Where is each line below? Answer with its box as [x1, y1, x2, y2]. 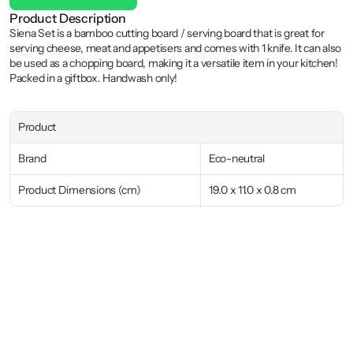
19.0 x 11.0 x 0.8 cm [209, 183, 296, 197]
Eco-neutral [209, 151, 265, 165]
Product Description [9, 10, 126, 26]
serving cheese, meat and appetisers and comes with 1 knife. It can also [9, 41, 342, 55]
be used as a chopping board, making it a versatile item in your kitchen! [9, 56, 338, 70]
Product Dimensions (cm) [18, 183, 141, 197]
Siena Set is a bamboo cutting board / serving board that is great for [9, 26, 325, 40]
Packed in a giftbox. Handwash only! [9, 71, 178, 85]
